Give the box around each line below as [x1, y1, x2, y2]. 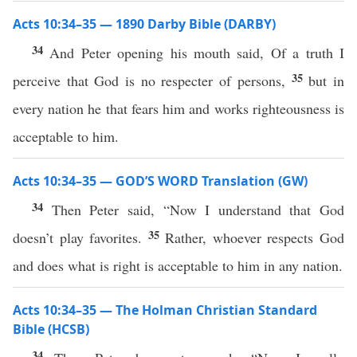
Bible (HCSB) [13, 320, 89, 338]
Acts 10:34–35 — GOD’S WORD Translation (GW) [13, 172, 308, 190]
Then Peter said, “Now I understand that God [51, 200, 344, 219]
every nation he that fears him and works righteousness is [13, 99, 344, 118]
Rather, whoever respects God [165, 228, 345, 247]
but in [308, 71, 345, 90]
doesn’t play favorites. [13, 228, 148, 247]
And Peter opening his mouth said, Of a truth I [49, 43, 345, 62]
